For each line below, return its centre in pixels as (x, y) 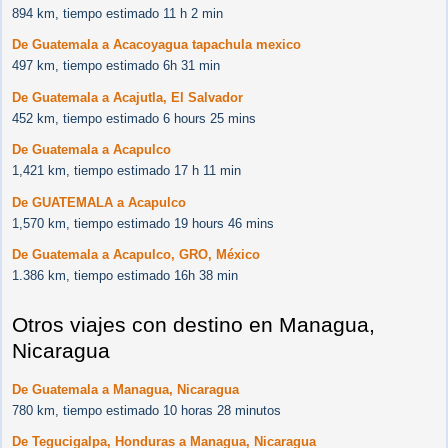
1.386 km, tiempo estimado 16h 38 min (125, 276)
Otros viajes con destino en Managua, (193, 324)
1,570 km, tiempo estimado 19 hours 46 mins (143, 223)
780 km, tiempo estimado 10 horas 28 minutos (146, 410)
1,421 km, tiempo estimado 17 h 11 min (126, 171)
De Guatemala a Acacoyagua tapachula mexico (156, 45)
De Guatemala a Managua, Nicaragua (125, 389)
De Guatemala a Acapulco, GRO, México (136, 255)
